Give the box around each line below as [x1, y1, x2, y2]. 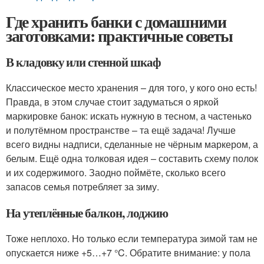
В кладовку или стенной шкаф [6, 53, 161, 71]
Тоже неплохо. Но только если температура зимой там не [6, 232, 258, 245]
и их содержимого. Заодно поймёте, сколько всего [6, 166, 226, 179]
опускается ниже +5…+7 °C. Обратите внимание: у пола [6, 246, 250, 259]
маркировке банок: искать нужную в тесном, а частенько [6, 109, 252, 123]
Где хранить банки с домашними [6, 9, 226, 34]
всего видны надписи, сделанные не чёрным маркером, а [6, 137, 258, 151]
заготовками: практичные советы [6, 24, 233, 48]
